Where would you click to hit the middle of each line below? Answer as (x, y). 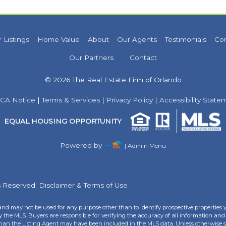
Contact (143, 58)
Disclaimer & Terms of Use (83, 185)
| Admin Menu (145, 146)
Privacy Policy (130, 100)
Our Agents (137, 39)
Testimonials (185, 39)
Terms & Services (71, 100)
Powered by (83, 145)
